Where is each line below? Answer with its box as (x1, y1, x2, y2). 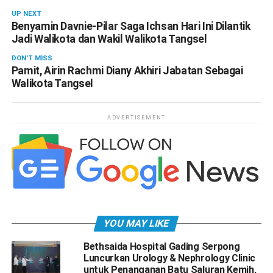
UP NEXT (11, 10, 41, 18)
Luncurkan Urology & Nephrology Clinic (83, 252, 256, 264)
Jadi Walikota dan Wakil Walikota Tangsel (11, 33, 207, 46)
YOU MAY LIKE (102, 218, 171, 230)
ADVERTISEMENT (107, 115, 166, 121)
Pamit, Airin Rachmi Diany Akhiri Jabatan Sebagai (11, 65, 243, 77)
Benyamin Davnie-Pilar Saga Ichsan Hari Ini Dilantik (11, 20, 250, 33)
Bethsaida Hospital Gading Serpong (83, 241, 240, 253)
